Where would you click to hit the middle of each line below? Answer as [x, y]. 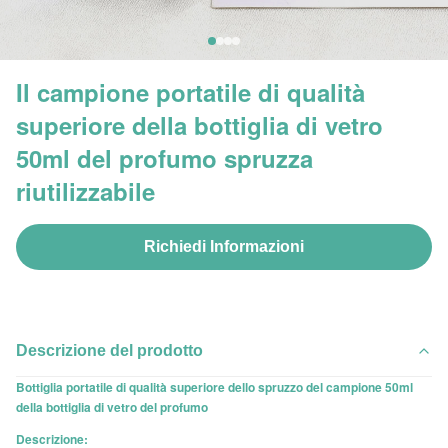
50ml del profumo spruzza [164, 158]
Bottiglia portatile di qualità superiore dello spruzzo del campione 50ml [214, 387]
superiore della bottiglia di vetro [199, 125]
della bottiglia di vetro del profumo [112, 407]
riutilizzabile [85, 191]
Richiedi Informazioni [224, 246]
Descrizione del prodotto [109, 350]
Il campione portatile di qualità [190, 92]
